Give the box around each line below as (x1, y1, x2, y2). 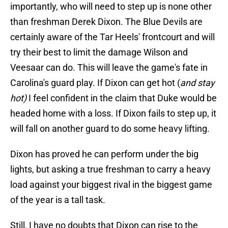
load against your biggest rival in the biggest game (10, 179, 212, 190)
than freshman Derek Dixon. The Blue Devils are (10, 16, 203, 27)
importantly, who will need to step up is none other (10, 1, 212, 12)
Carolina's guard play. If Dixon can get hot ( (10, 77, 180, 89)
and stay (180, 77, 215, 89)
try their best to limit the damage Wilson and (10, 47, 188, 58)
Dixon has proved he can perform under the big (10, 149, 198, 160)
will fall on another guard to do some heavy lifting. (10, 123, 210, 134)
